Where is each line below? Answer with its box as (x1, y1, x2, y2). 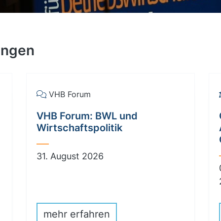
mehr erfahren (43, 208, 110, 220)
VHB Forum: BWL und (37, 110, 138, 122)
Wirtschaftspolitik (37, 122, 122, 134)
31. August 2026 (37, 151, 104, 161)
